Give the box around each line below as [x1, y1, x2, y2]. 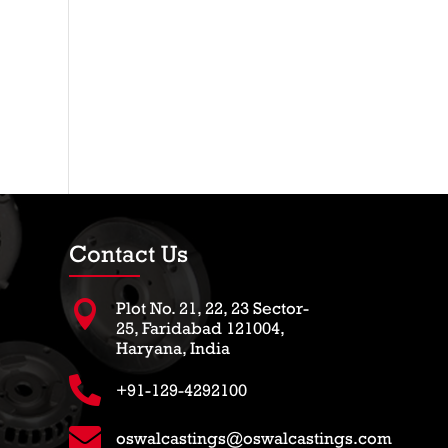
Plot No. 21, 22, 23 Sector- [116, 298, 310, 319]
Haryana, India [116, 338, 231, 359]
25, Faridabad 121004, [116, 318, 285, 339]
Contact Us [68, 239, 188, 268]
